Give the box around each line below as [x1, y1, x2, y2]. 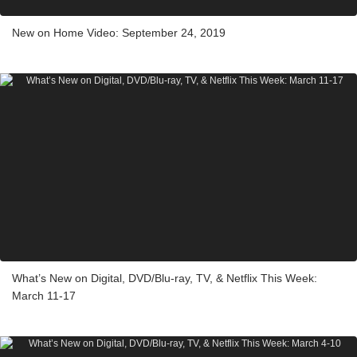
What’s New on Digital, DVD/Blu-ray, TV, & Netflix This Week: [12, 271, 317, 284]
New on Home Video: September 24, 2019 [12, 25, 226, 39]
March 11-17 [12, 288, 76, 302]
